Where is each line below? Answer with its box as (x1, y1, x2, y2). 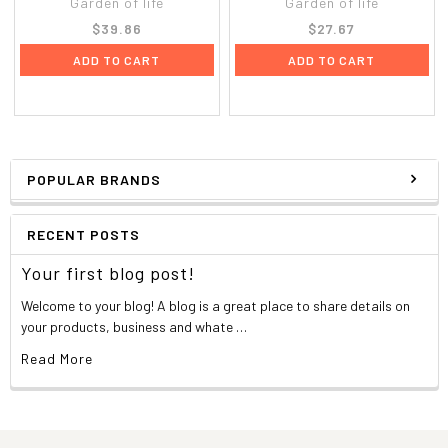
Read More (21, 349, 94, 367)
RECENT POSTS (26, 225, 140, 243)
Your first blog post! (21, 261, 196, 284)
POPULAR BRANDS (26, 170, 161, 188)
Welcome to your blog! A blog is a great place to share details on (21, 296, 411, 314)
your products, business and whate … (21, 317, 248, 335)
